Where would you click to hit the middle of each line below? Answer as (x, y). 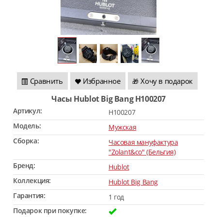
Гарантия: (29, 195)
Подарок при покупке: (50, 210)
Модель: (27, 125)
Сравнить (46, 81)
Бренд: (24, 165)
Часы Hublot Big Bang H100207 (111, 99)
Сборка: (26, 140)
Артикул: (28, 110)
